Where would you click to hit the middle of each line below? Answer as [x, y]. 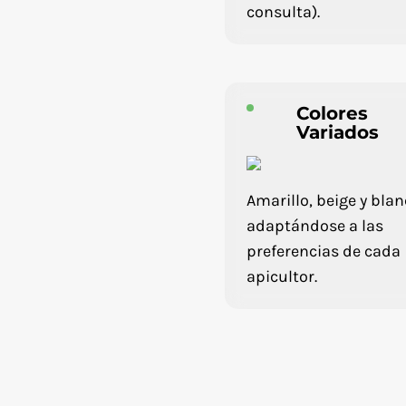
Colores [333, 113]
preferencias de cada [324, 251]
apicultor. [282, 276]
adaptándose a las [315, 226]
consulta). [284, 12]
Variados [338, 132]
